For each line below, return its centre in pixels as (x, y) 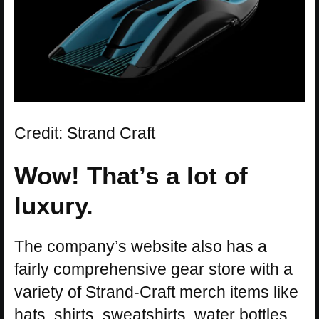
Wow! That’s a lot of (131, 176)
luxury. (54, 206)
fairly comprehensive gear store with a (153, 270)
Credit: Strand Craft (85, 134)
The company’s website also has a (141, 247)
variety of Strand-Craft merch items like (156, 292)
